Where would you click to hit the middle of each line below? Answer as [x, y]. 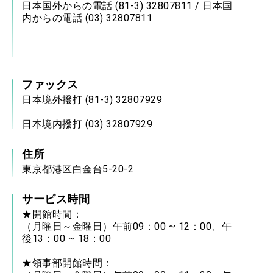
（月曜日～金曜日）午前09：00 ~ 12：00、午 [127, 226]
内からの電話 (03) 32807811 [87, 18]
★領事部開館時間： [67, 263]
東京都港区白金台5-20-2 [78, 169]
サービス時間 [56, 199]
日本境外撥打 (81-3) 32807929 [92, 99]
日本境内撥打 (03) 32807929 [87, 124]
